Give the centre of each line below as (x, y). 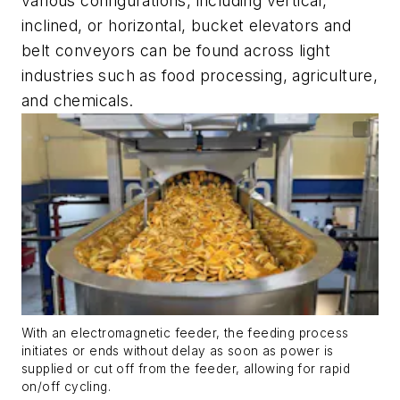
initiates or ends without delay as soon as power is (178, 350)
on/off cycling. (67, 386)
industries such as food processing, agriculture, (200, 75)
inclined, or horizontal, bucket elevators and (186, 25)
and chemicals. (78, 100)
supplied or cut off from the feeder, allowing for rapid (186, 368)
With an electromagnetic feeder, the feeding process (185, 333)
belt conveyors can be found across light (176, 50)
